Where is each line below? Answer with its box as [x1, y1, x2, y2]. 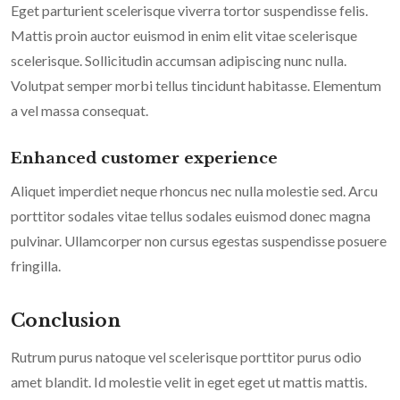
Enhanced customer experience [11, 149, 278, 169]
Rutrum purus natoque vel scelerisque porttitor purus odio [11, 348, 362, 366]
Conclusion [11, 310, 121, 332]
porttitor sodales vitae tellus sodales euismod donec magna [11, 207, 371, 225]
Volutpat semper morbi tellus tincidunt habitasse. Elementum [11, 77, 381, 95]
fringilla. [11, 257, 61, 275]
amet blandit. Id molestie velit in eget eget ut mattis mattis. [11, 373, 367, 391]
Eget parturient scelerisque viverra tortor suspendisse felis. [11, 2, 368, 20]
